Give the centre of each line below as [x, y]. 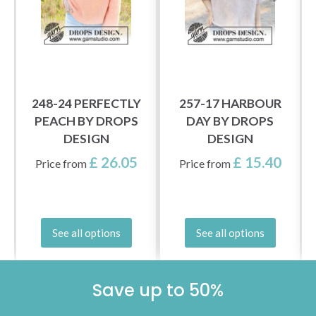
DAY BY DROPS [230, 121]
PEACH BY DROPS [86, 121]
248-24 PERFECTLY [86, 104]
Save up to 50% [158, 290]
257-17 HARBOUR [230, 104]
